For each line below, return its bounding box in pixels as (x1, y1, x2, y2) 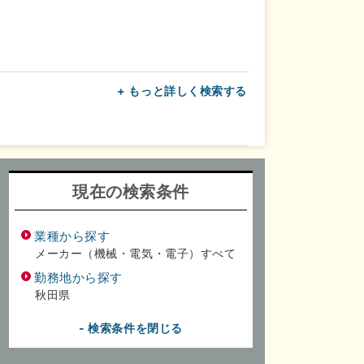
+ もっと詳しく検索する (117, 84, 247, 97)
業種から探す (34, 228, 110, 244)
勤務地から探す (34, 270, 123, 285)
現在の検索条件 (72, 182, 189, 201)
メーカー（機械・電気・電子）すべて (35, 246, 236, 260)
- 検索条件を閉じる (79, 321, 183, 335)
